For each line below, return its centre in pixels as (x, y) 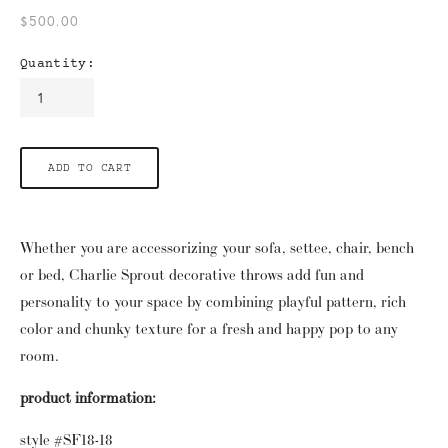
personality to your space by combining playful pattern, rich (213, 302)
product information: (88, 398)
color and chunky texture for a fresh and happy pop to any (209, 329)
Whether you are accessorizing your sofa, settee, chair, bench (217, 248)
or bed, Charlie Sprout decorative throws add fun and (192, 275)
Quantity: (57, 64)
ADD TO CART (90, 168)
